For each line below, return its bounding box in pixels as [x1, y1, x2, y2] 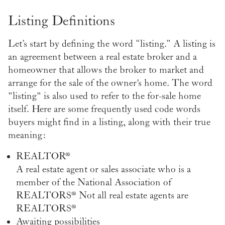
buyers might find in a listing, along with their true [8, 117, 210, 128]
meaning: [8, 130, 45, 141]
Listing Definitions [8, 13, 115, 30]
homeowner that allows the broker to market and [8, 64, 204, 76]
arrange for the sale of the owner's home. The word [8, 77, 212, 89]
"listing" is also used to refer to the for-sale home [8, 90, 201, 102]
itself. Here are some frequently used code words [8, 103, 200, 115]
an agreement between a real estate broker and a [8, 51, 197, 63]
